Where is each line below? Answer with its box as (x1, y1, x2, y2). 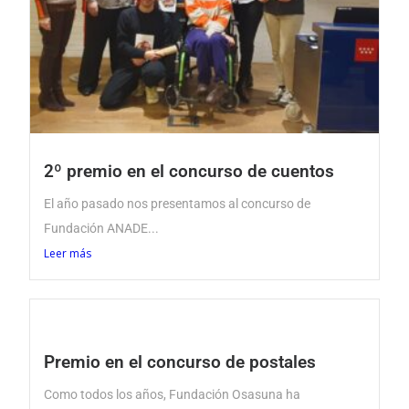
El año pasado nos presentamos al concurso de (43, 196, 310, 212)
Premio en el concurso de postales (43, 351, 316, 373)
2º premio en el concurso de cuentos (43, 161, 334, 183)
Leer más (43, 246, 91, 262)
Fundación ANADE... (43, 221, 159, 236)
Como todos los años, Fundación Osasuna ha (43, 387, 300, 403)
